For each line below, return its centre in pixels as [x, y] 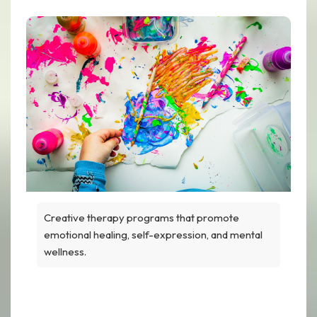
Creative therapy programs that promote [142, 217]
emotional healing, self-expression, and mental [153, 234]
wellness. [65, 251]
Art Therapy [158, 302]
